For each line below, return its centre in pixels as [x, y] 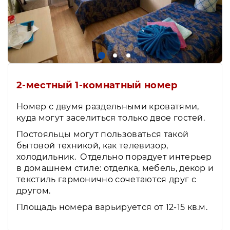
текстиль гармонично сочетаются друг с [106, 179]
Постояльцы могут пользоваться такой [103, 134]
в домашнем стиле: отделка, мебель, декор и [115, 168]
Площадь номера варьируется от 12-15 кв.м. [112, 207]
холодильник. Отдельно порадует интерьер [114, 157]
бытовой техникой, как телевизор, [92, 145]
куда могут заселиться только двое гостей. [111, 118]
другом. [35, 190]
